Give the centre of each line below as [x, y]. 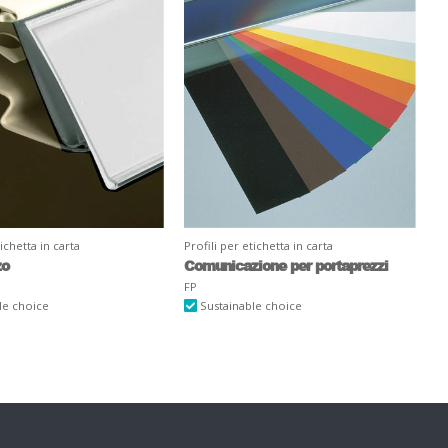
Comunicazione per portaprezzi [285, 264]
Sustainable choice [249, 305]
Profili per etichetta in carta [258, 245]
